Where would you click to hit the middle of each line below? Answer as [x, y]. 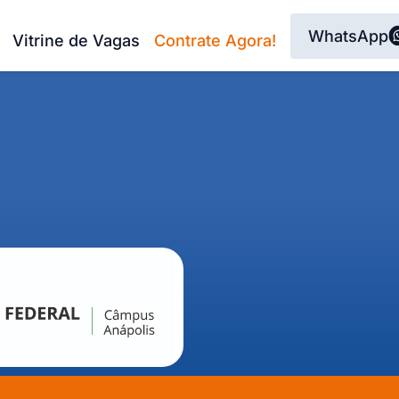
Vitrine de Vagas [76, 40]
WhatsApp [348, 36]
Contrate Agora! [215, 40]
